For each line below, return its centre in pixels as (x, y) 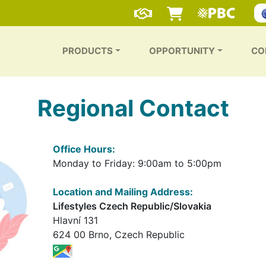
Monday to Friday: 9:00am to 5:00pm (137, 163)
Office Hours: (84, 149)
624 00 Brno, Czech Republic (118, 234)
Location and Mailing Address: (123, 191)
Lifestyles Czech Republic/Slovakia (132, 206)
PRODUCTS (88, 51)
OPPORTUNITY (182, 51)
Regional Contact (133, 108)
